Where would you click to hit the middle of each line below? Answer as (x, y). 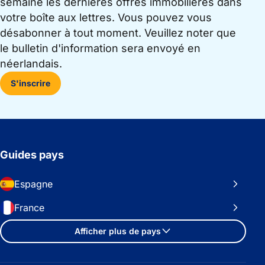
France (29, 207)
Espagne (33, 184)
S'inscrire (30, 83)
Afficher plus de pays (117, 231)
